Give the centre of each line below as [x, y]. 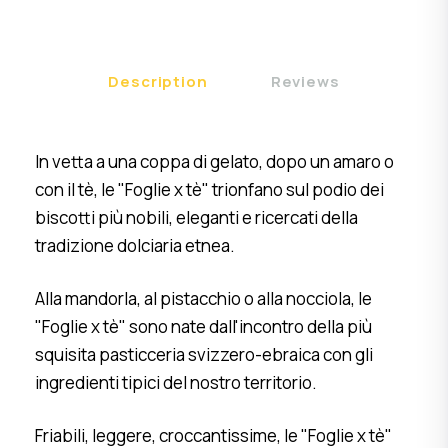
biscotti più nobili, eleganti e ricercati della [196, 218]
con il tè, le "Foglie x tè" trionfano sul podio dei [209, 190]
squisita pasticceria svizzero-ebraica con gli [204, 355]
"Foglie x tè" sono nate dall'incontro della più [203, 327]
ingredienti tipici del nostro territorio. [176, 383]
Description [158, 82]
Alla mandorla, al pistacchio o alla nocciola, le [203, 299]
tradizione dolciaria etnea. [135, 246]
